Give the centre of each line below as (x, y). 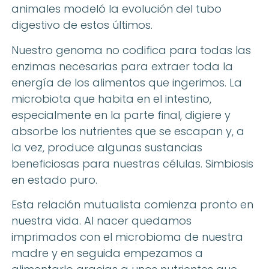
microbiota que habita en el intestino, (111, 98)
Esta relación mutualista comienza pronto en (132, 205)
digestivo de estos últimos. (82, 25)
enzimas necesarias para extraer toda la (122, 66)
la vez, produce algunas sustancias (107, 147)
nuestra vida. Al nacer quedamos (101, 221)
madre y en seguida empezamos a (107, 253)
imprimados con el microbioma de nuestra (127, 237)
